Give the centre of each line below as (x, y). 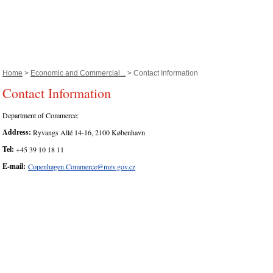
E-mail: (15, 166)
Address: (17, 132)
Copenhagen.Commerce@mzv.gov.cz (82, 167)
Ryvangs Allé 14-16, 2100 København (88, 133)
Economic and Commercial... (78, 73)
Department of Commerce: (41, 115)
